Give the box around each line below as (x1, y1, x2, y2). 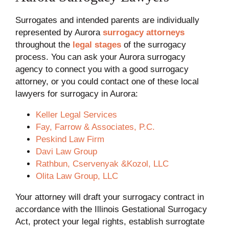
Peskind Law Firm (35, 134, 104, 144)
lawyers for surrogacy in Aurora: (15, 88, 138, 99)
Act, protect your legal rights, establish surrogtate (15, 216, 204, 226)
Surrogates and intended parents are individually (15, 15, 199, 25)
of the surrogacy (121, 39, 186, 50)
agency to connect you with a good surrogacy (15, 64, 189, 74)
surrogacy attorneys (102, 27, 185, 37)
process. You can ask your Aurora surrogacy (15, 52, 186, 62)
